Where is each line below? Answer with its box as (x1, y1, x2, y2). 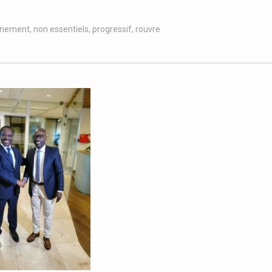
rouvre (135, 24, 160, 34)
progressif (92, 24, 132, 34)
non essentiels (33, 24, 89, 34)
